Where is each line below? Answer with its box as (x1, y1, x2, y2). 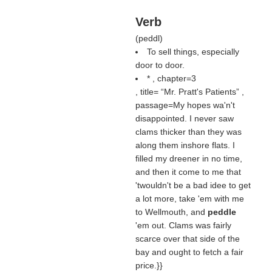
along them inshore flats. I (135, 140, 235, 150)
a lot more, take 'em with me (135, 194, 244, 203)
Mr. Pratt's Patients (163, 87, 236, 97)
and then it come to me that (135, 167, 241, 177)
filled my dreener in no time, (135, 154, 242, 163)
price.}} (135, 260, 163, 270)
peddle (207, 207, 236, 217)
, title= (135, 87, 161, 97)
